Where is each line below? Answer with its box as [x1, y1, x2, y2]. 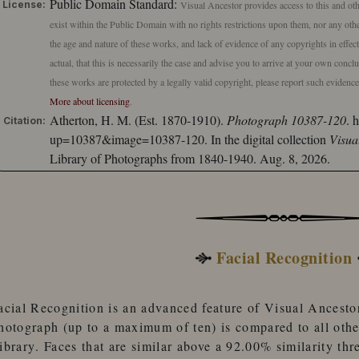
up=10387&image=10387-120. [50, 131, 208, 148]
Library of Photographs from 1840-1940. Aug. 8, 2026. [50, 150, 330, 167]
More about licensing [50, 95, 130, 108]
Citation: [3, 115, 46, 127]
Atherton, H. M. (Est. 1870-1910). [50, 111, 227, 129]
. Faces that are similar [35, 337, 177, 354]
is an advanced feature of [104, 298, 264, 316]
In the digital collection [208, 131, 329, 148]
